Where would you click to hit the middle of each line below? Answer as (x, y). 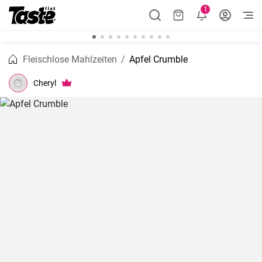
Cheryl (45, 83)
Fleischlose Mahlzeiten (70, 59)
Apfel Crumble (158, 59)
